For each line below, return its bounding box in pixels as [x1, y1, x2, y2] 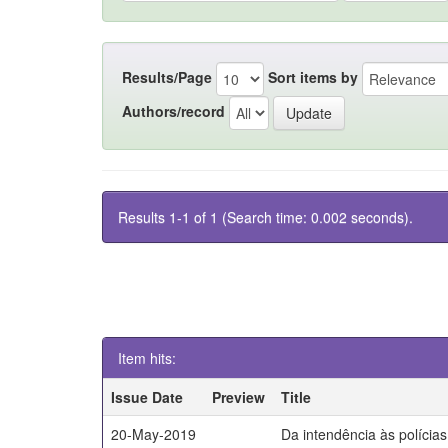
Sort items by [268, 66, 358, 87]
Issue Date [111, 387, 184, 407]
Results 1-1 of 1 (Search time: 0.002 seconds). [118, 207, 413, 227]
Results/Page [122, 66, 212, 87]
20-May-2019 [111, 424, 197, 444]
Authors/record [122, 100, 225, 121]
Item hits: [118, 348, 176, 368]
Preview [212, 387, 266, 407]
